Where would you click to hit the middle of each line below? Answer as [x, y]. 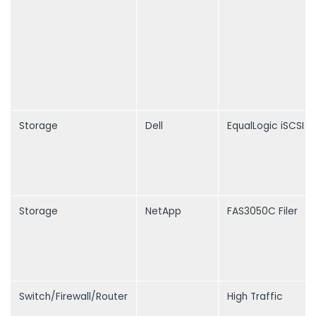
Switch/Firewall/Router [73, 297]
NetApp [163, 212]
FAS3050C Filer [262, 212]
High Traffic [255, 297]
